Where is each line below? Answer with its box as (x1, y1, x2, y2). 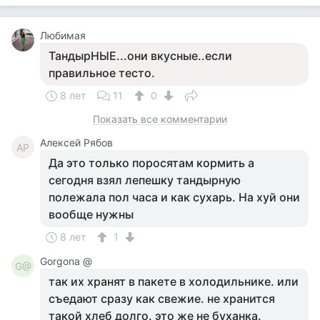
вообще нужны (49, 207, 134, 221)
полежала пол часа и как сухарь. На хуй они (49, 190, 300, 204)
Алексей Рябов (40, 136, 113, 149)
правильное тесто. (49, 66, 155, 80)
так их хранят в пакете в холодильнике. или (49, 274, 299, 289)
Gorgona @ (40, 255, 92, 267)
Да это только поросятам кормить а (49, 156, 254, 170)
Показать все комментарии (93, 113, 227, 125)
